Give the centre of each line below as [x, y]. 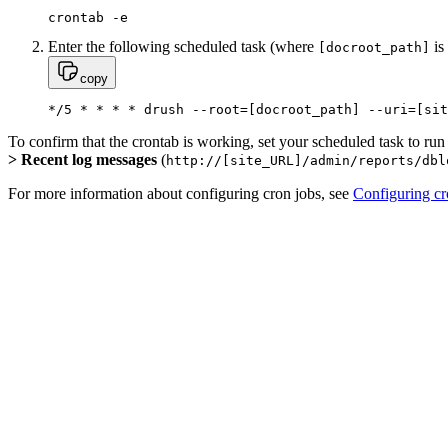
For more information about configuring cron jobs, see [180, 194]
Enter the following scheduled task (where [183, 47]
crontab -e [88, 18]
